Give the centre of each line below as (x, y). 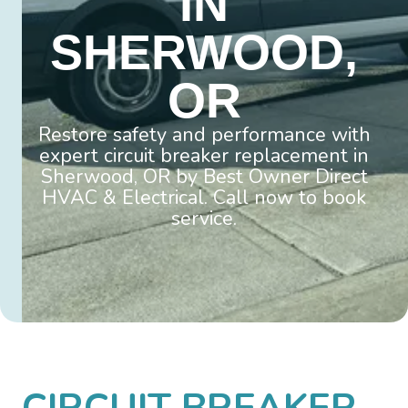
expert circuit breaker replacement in (204, 156)
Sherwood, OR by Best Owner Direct (204, 177)
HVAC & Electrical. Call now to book (204, 198)
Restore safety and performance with (204, 135)
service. (204, 219)
